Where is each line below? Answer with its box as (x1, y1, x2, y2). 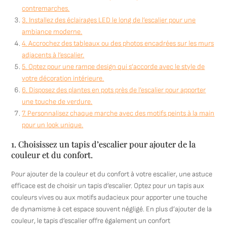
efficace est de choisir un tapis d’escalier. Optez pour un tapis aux (11, 181, 205, 190)
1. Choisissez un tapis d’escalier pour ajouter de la (11, 138, 196, 149)
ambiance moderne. (22, 27, 83, 36)
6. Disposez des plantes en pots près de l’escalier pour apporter (22, 86, 206, 94)
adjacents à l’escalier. (22, 51, 85, 59)
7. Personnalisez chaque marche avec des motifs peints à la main (22, 109, 215, 118)
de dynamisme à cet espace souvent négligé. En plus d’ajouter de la (11, 205, 212, 213)
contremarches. (22, 4, 70, 13)
